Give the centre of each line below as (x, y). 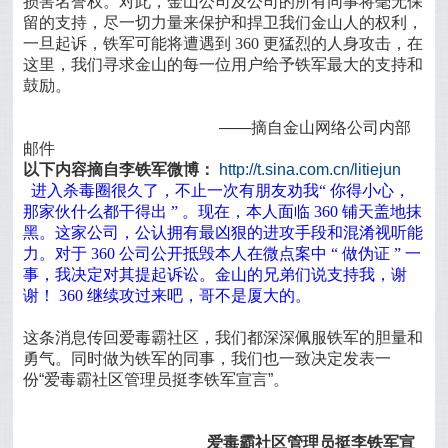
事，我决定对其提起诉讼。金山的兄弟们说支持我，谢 (215, 274)
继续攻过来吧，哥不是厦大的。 (199, 295)
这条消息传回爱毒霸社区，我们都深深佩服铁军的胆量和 (223, 337)
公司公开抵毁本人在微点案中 (223, 253)
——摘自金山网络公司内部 (217, 127)
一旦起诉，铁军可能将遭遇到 (127, 43)
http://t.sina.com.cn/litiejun (310, 169)
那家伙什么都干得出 (95, 211)
